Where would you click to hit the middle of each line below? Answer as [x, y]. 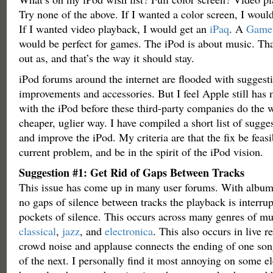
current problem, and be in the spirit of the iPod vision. [141, 152]
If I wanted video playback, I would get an [114, 29]
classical [37, 231]
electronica [129, 231]
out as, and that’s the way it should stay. [106, 58]
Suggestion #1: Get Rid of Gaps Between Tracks [131, 172]
